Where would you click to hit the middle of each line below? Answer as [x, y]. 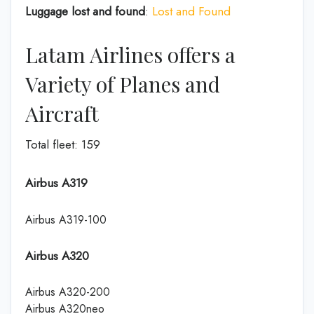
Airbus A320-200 [68, 292]
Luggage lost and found [85, 11]
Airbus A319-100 [66, 219]
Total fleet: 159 [63, 144]
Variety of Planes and [123, 84]
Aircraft [62, 113]
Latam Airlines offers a [130, 54]
